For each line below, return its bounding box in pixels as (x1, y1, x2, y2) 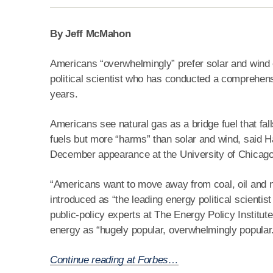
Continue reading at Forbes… (50, 254, 179, 266)
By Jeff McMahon (50, 28, 131, 40)
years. (50, 88, 78, 100)
